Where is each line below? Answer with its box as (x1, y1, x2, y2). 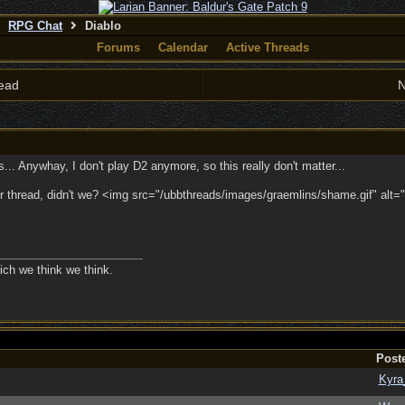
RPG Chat (8, 19, 63, 33)
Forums (96, 41, 140, 54)
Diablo (80, 19, 121, 33)
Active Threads (225, 41, 309, 54)
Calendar (157, 41, 208, 54)
